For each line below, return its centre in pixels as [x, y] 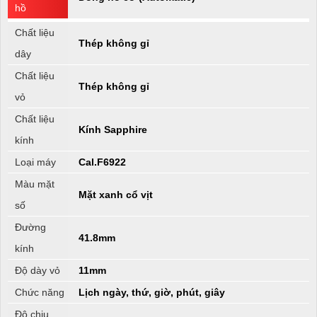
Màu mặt [35, 184]
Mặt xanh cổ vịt [116, 194]
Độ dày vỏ [38, 270]
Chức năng [40, 292]
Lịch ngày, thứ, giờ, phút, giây [152, 292]
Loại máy [35, 162]
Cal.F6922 [102, 162]
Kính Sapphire [113, 129]
